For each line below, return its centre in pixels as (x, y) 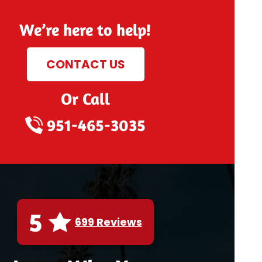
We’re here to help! (85, 30)
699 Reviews (108, 222)
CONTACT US (85, 64)
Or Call (85, 99)
